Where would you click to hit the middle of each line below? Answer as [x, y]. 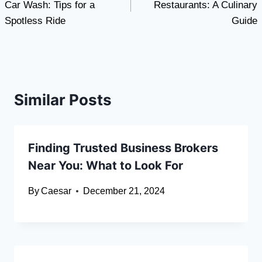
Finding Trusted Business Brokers [123, 148]
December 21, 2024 [124, 191]
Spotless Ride [35, 21]
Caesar [56, 191]
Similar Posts [63, 100]
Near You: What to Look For [106, 166]
